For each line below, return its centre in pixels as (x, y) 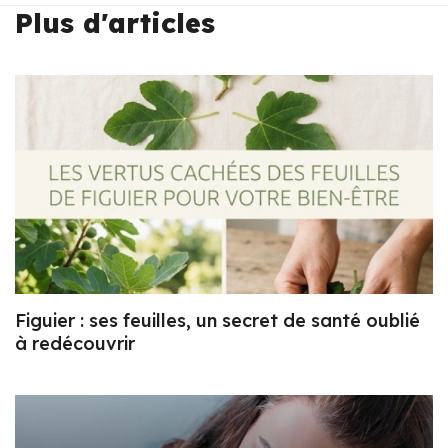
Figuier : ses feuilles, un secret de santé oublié (217, 321)
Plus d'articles (115, 22)
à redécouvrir (75, 344)
